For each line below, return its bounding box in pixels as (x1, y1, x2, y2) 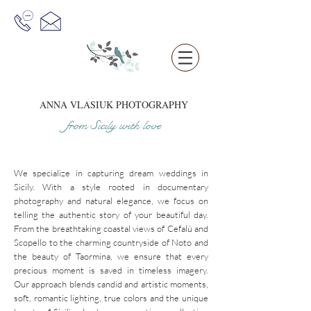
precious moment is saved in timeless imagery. (14, 264, 208, 276)
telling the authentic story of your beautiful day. (14, 209, 208, 220)
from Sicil (63, 117, 110, 133)
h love (134, 117, 165, 133)
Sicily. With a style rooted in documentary (14, 181, 208, 192)
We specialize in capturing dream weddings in (14, 167, 208, 178)
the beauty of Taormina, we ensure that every (14, 251, 208, 262)
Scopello (14, 237, 47, 248)
